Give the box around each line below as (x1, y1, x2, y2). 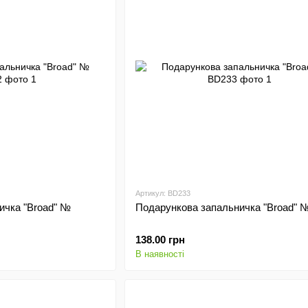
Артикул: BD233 (135, 189, 190, 197)
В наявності (135, 249, 184, 259)
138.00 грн (135, 234, 185, 245)
